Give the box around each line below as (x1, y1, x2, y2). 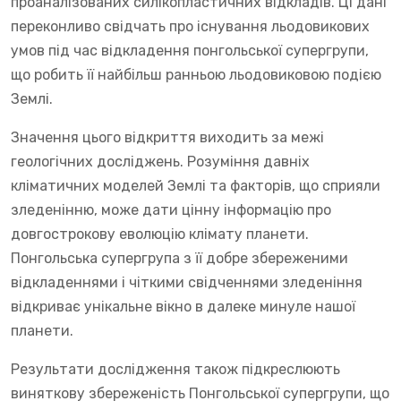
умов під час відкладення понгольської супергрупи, (11, 41, 369, 59)
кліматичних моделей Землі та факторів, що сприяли (11, 176, 380, 194)
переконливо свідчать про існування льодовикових (11, 17, 370, 35)
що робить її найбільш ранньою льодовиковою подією (11, 65, 381, 83)
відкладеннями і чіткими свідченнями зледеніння (11, 273, 363, 291)
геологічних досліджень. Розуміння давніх (11, 152, 310, 170)
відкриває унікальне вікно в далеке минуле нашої (11, 297, 355, 315)
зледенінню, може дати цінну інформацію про (11, 200, 331, 218)
